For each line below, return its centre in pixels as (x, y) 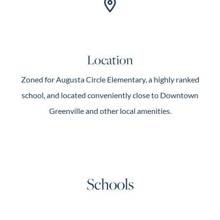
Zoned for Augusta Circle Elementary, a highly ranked (110, 79)
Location (110, 60)
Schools (110, 184)
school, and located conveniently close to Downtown (110, 95)
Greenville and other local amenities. (110, 111)
